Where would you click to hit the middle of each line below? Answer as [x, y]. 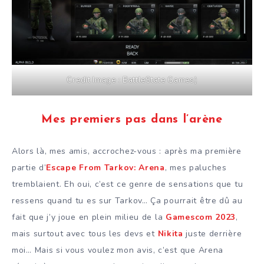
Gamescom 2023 [201, 217]
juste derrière [212, 234]
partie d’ [29, 168]
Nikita [170, 234]
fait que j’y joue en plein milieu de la [89, 217]
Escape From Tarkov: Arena [105, 168]
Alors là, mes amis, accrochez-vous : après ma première [127, 151]
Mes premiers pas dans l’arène [132, 120]
